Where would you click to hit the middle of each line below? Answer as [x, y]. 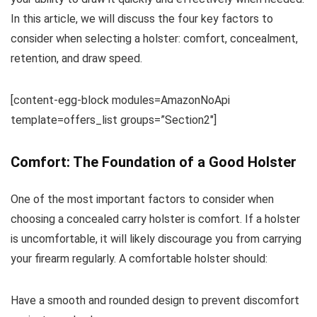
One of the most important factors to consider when [142, 199]
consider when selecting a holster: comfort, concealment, [154, 38]
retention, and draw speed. [76, 58]
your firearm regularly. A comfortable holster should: [139, 258]
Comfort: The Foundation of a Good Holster [154, 162]
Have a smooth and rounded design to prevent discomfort [155, 300]
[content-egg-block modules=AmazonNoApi [120, 100]
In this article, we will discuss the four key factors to [142, 18]
